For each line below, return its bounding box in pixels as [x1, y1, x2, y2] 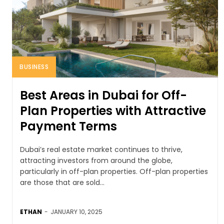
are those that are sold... [20, 177, 104, 187]
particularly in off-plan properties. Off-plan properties [20, 166, 208, 176]
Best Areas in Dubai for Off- [20, 86, 187, 103]
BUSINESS [19, 62, 48, 71]
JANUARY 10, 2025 [50, 207, 102, 216]
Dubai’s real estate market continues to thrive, [20, 144, 182, 154]
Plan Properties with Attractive [20, 102, 206, 119]
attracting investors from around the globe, [20, 155, 172, 165]
